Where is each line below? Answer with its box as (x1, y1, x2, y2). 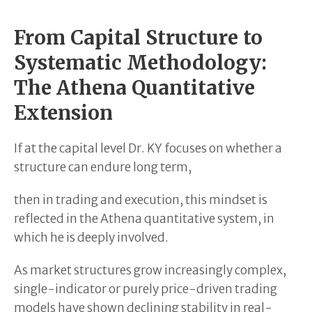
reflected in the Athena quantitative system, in (14, 210, 274, 226)
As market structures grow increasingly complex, (14, 262, 286, 278)
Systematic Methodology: (14, 49, 267, 75)
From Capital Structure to (14, 24, 263, 50)
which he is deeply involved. (14, 229, 169, 245)
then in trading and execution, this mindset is (14, 192, 267, 208)
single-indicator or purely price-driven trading (14, 281, 277, 297)
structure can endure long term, (14, 159, 192, 175)
